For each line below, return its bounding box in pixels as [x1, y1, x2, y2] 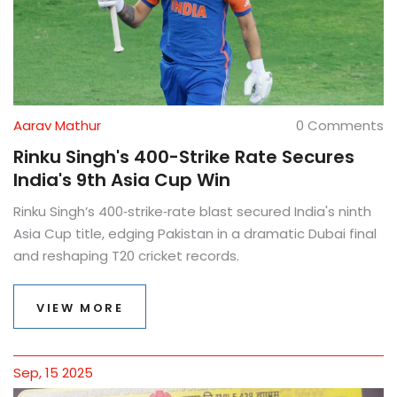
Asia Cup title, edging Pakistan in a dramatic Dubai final [13, 223, 377, 243]
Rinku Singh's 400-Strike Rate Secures [13, 144, 354, 169]
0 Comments [296, 115, 384, 135]
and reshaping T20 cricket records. [13, 245, 239, 265]
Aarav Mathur [13, 115, 101, 135]
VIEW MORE [36, 299, 124, 316]
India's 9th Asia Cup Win [13, 167, 230, 192]
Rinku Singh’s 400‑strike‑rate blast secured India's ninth [13, 201, 371, 221]
